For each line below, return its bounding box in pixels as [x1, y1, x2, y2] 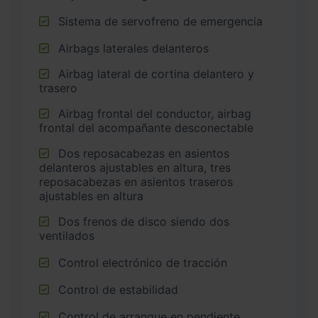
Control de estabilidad [58, 283, 178, 297]
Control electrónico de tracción [58, 256, 227, 270]
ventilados [39, 229, 94, 243]
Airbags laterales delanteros [58, 41, 209, 56]
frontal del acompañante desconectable [39, 121, 253, 136]
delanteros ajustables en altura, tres [39, 160, 231, 175]
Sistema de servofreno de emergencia [58, 14, 263, 29]
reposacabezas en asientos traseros [39, 175, 233, 190]
